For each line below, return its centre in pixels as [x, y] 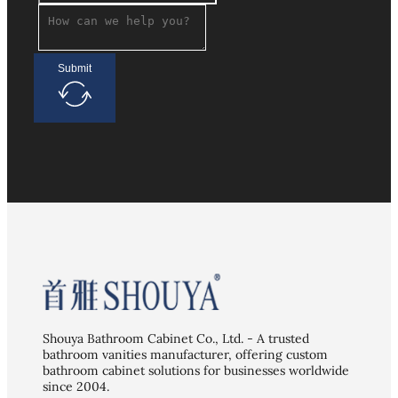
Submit [75, 69]
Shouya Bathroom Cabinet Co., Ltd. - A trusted [176, 339]
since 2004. [76, 387]
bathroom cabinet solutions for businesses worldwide [196, 371]
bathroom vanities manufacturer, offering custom [185, 355]
